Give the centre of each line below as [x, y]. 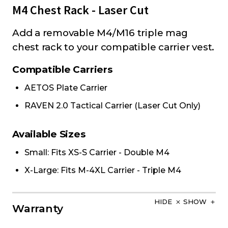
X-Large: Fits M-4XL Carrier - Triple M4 [103, 170]
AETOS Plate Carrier [66, 88]
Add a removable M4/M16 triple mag [100, 33]
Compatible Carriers [62, 69]
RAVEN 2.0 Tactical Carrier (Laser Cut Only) [112, 105]
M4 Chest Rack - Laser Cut [80, 10]
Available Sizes [49, 134]
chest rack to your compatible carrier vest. [113, 47]
